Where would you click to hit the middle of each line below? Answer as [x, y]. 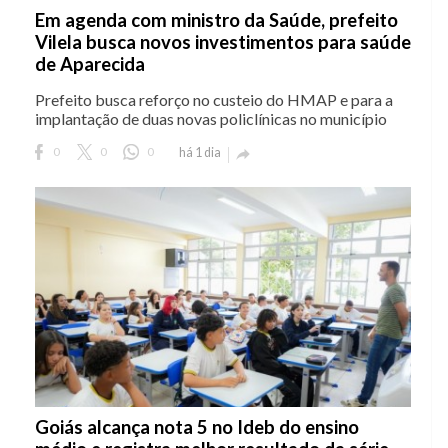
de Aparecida [90, 64]
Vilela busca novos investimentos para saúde [223, 42]
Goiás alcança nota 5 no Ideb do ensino [197, 427]
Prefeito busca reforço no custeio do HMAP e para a [214, 100]
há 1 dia [200, 153]
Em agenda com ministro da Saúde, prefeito [216, 20]
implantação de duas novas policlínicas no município [211, 119]
